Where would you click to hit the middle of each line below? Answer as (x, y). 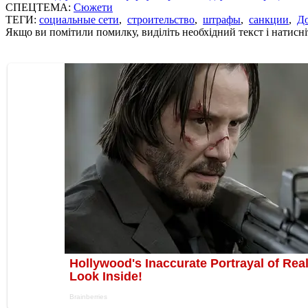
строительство (161, 19)
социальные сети (79, 19)
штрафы (222, 19)
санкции (269, 19)
